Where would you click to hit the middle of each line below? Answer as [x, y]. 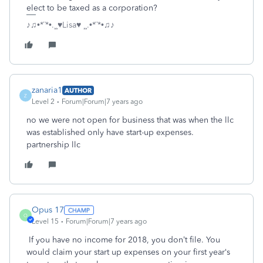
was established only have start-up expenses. [110, 132]
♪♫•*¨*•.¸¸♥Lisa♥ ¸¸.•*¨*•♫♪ [70, 25]
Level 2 [43, 102]
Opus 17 [48, 210]
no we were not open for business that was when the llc [130, 120]
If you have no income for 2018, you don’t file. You [123, 240]
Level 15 [45, 221]
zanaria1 [47, 90]
